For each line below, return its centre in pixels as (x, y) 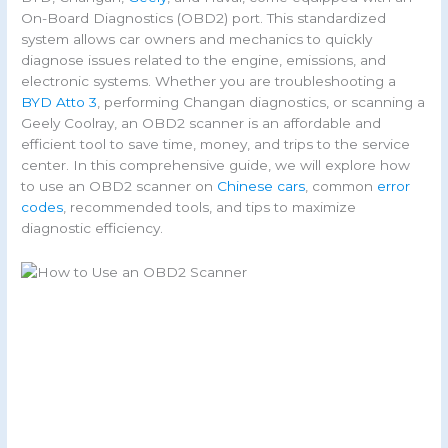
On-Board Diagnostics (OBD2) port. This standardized (204, 18)
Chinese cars (261, 186)
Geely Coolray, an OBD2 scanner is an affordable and (201, 123)
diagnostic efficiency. (92, 228)
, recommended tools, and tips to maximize (210, 207)
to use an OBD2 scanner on (119, 186)
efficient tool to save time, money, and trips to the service (216, 144)
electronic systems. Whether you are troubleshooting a (209, 81)
